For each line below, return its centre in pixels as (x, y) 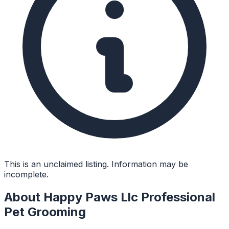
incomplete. (26, 174)
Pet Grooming (45, 212)
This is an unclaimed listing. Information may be (96, 164)
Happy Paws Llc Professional (129, 197)
